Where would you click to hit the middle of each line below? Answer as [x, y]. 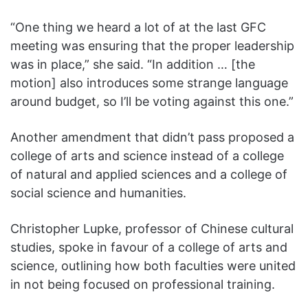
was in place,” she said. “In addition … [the [133, 65]
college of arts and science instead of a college [147, 156]
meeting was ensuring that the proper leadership [152, 46]
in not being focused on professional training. [146, 285]
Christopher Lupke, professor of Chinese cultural [152, 229]
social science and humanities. [98, 193]
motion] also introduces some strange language [149, 83]
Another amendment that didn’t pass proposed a [152, 137]
